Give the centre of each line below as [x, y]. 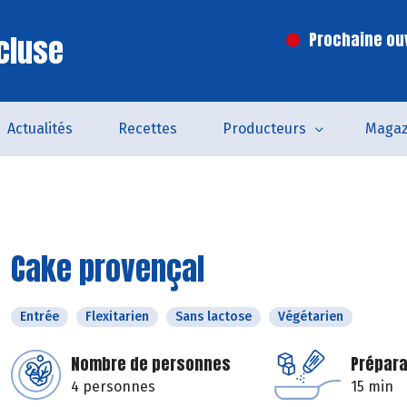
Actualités [40, 129]
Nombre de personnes [151, 364]
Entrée [40, 317]
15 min [372, 387]
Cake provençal [108, 268]
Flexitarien [117, 317]
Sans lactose [213, 317]
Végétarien [311, 317]
